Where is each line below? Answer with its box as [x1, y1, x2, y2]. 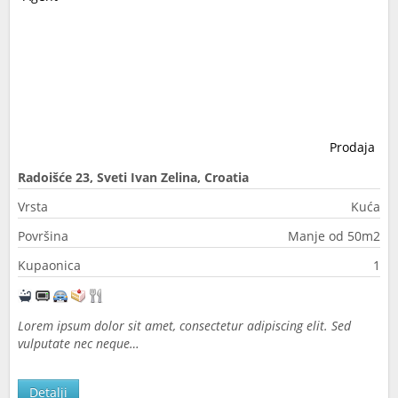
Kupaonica [18, 257, 81, 274]
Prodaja [330, 139, 375, 155]
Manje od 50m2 [288, 227, 380, 244]
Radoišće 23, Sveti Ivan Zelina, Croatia [18, 169, 249, 186]
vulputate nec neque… [18, 335, 139, 352]
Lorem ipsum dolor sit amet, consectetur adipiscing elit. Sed [18, 317, 351, 334]
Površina [18, 227, 68, 244]
